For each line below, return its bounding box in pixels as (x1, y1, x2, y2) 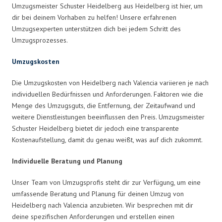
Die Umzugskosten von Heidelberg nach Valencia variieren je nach (12, 78, 209, 87)
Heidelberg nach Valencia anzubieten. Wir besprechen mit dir (12, 200, 193, 210)
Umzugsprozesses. (12, 35, 68, 45)
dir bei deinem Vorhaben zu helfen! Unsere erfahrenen (12, 12, 176, 22)
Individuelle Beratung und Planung (12, 156, 122, 166)
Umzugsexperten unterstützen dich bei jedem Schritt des (12, 24, 181, 33)
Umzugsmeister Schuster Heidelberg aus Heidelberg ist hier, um (12, 1, 203, 10)
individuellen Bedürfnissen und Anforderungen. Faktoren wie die (12, 89, 203, 99)
